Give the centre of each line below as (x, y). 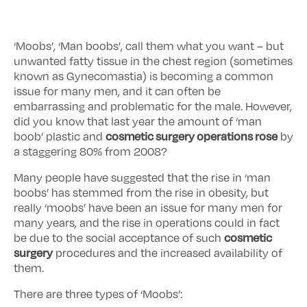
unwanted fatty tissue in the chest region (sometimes (153, 61)
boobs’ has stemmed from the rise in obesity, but (141, 193)
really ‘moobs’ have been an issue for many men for (148, 208)
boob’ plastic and (60, 136)
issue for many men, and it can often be (117, 91)
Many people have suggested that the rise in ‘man (142, 177)
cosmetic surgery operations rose (192, 136)
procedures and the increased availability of (168, 253)
